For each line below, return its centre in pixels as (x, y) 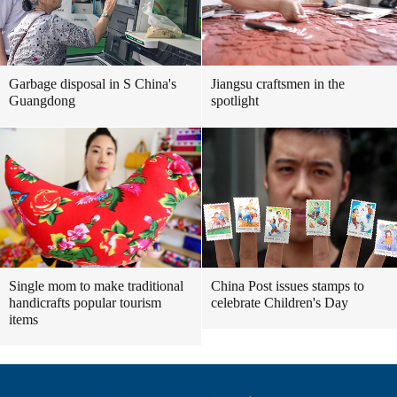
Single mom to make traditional (96, 286)
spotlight (235, 101)
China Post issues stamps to (288, 286)
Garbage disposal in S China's (93, 84)
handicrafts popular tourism (85, 303)
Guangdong (42, 101)
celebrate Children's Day (280, 303)
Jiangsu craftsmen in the (278, 84)
